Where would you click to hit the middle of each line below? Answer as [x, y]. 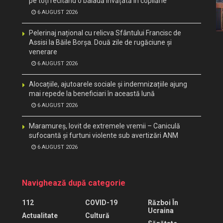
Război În [163, 202]
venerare [43, 52]
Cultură [97, 215]
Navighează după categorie [74, 183]
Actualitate [40, 215]
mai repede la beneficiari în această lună [92, 93]
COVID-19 [101, 202]
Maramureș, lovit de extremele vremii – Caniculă [105, 126]
